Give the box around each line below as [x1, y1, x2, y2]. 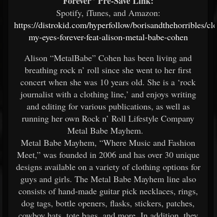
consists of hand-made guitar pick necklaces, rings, [18, 185, 198, 197]
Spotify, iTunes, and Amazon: [56, 7, 160, 18]
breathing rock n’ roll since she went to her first [25, 64, 191, 76]
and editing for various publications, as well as [26, 100, 190, 112]
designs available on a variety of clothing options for [15, 161, 201, 172]
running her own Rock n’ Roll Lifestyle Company [22, 112, 194, 124]
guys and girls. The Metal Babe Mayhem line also [20, 173, 196, 185]
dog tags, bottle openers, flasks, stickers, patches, [21, 197, 195, 209]
